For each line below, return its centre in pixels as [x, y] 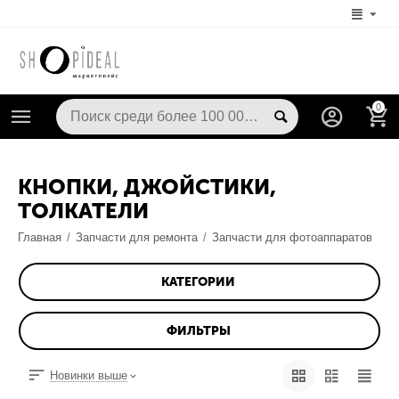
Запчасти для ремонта [137, 238]
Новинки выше [89, 376]
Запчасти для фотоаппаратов [293, 238]
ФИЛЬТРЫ [198, 330]
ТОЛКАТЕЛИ [83, 211]
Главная [40, 238]
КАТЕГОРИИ [198, 281]
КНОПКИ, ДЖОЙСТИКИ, [147, 187]
